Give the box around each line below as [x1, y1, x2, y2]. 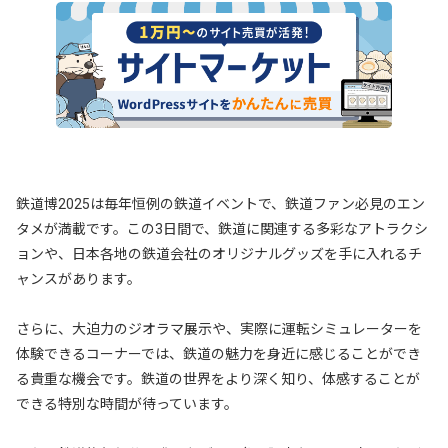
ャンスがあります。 [16, 271, 141, 288]
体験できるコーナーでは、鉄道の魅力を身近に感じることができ [16, 346, 421, 363]
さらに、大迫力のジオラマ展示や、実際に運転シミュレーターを [16, 321, 422, 338]
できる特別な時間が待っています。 [16, 396, 238, 413]
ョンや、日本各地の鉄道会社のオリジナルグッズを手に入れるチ [16, 246, 422, 263]
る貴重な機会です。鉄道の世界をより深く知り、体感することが [16, 371, 420, 388]
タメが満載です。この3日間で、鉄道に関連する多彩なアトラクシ [16, 221, 428, 238]
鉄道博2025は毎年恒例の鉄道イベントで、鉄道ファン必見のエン [16, 196, 425, 213]
